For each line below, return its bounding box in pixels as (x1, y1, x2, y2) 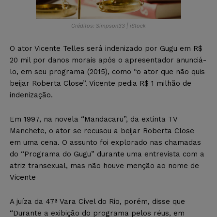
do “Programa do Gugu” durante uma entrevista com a (10, 149, 204, 158)
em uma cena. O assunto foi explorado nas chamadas (10, 138, 201, 147)
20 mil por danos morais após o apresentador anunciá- (10, 55, 206, 64)
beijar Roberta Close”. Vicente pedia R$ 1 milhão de (10, 78, 191, 88)
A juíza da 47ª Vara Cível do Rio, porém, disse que (10, 197, 185, 206)
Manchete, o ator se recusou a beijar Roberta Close (10, 126, 194, 135)
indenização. (10, 90, 53, 99)
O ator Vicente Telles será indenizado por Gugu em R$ (10, 44, 202, 53)
